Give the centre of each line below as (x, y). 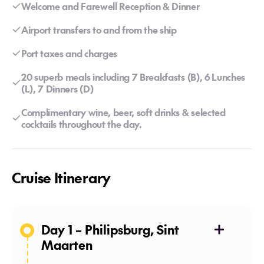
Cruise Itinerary (61, 177)
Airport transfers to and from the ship (99, 29)
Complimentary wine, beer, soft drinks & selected (123, 112)
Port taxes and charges (69, 53)
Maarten (67, 245)
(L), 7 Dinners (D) (57, 88)
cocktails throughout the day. (82, 124)
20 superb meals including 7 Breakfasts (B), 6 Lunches (133, 77)
